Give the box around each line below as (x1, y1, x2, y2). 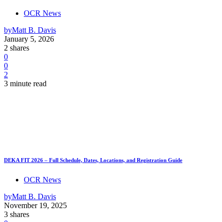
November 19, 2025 (4, 201, 67, 210)
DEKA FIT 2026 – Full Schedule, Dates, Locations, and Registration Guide (4, 157, 182, 164)
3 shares (4, 210, 29, 219)
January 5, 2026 (4, 35, 54, 44)
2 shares (4, 44, 29, 53)
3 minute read (4, 79, 47, 88)
